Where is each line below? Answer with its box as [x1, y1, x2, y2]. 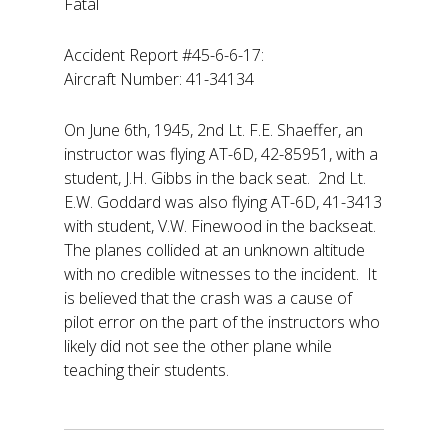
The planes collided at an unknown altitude [64, 238, 365, 261]
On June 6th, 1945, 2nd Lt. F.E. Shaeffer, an [64, 118, 363, 141]
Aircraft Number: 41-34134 [64, 67, 254, 90]
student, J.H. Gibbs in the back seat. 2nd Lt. [64, 166, 366, 189]
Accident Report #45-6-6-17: [64, 43, 264, 66]
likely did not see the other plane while [64, 334, 332, 357]
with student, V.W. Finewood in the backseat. [64, 214, 380, 237]
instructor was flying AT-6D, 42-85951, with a [64, 142, 378, 165]
